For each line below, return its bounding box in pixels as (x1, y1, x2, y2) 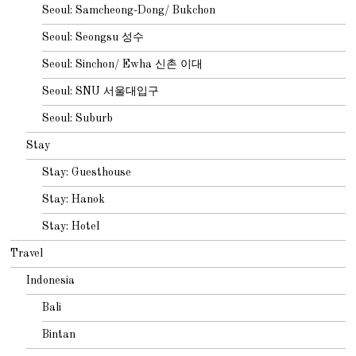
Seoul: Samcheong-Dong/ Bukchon (42, 4, 216, 16)
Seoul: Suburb (42, 112, 114, 124)
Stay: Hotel (42, 220, 100, 232)
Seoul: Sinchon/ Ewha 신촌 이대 (42, 58, 203, 70)
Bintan (42, 328, 76, 340)
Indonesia (26, 274, 75, 286)
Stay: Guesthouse (42, 166, 132, 178)
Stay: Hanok (42, 193, 106, 205)
